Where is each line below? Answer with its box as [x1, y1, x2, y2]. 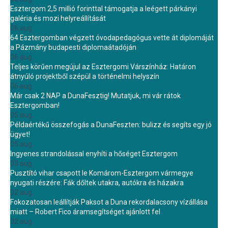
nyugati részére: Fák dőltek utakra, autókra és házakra [10, 179, 184, 187]
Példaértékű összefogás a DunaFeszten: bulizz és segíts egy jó [10, 121, 212, 129]
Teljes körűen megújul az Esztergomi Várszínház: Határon [10, 63, 196, 71]
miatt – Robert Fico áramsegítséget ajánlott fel [10, 208, 160, 216]
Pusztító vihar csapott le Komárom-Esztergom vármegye [10, 169, 193, 177]
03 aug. [10, 159, 34, 167]
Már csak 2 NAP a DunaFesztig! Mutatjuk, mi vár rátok [10, 92, 181, 100]
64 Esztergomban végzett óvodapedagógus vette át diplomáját [10, 34, 214, 42]
